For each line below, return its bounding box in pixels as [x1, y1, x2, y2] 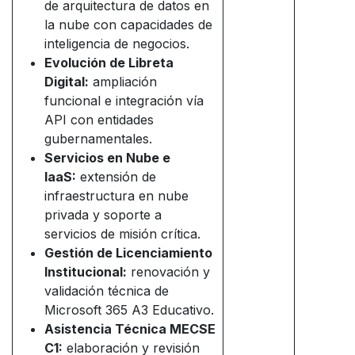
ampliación [89, 74, 157, 90]
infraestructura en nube [44, 188, 189, 204]
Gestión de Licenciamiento [44, 245, 212, 261]
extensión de [76, 169, 156, 185]
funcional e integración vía [44, 93, 204, 109]
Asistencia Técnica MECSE [44, 321, 216, 338]
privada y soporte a [44, 207, 162, 223]
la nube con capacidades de [44, 17, 212, 33]
